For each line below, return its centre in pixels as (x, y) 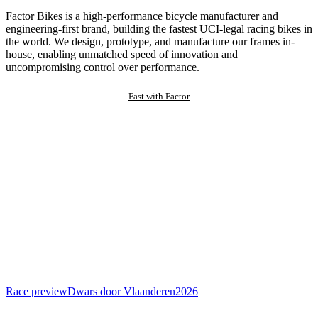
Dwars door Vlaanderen (121, 292)
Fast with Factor (159, 97)
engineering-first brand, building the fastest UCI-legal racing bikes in (159, 29)
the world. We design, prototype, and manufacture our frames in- (150, 42)
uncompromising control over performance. (103, 67)
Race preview (37, 292)
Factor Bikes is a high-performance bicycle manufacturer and (142, 16)
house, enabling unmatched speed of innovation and (122, 55)
